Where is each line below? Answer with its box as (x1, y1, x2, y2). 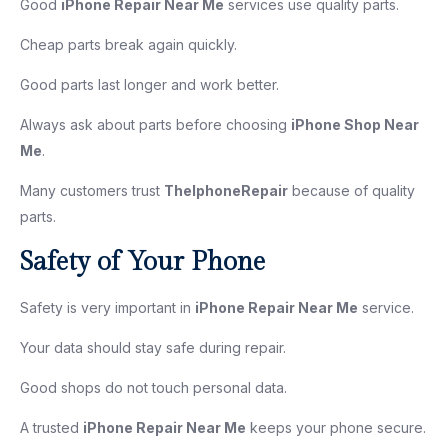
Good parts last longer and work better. (20, 75, 279, 93)
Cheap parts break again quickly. (20, 35, 237, 53)
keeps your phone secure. (246, 418, 426, 436)
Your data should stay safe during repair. (20, 338, 286, 356)
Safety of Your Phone (20, 246, 265, 277)
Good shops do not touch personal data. (20, 378, 287, 396)
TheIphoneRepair (164, 181, 288, 199)
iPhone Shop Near (291, 115, 419, 133)
